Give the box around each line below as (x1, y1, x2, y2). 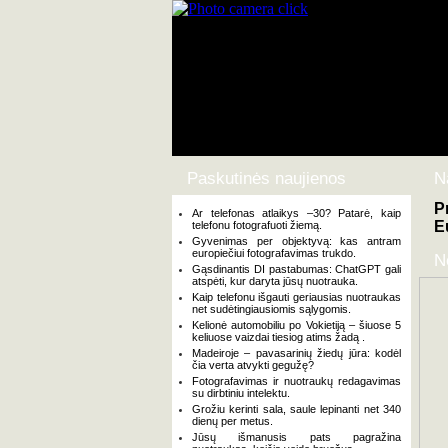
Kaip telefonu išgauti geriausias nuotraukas (192, 291, 401, 303)
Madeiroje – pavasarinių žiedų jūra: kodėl (192, 347, 401, 359)
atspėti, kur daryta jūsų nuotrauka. (192, 275, 358, 287)
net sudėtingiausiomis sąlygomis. (192, 303, 351, 315)
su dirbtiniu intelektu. (192, 387, 290, 399)
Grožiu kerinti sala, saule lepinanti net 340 (192, 403, 401, 415)
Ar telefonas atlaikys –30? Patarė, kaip (192, 207, 401, 219)
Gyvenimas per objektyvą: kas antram (192, 235, 401, 247)
